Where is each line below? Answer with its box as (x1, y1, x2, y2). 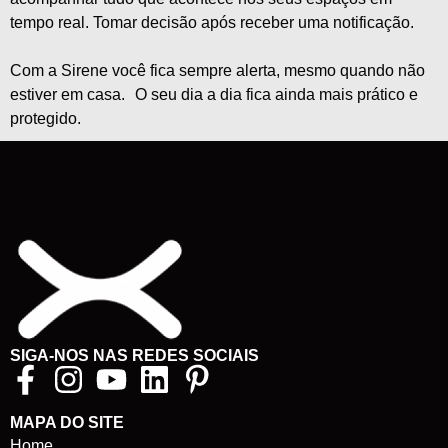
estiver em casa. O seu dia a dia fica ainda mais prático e (10, 86, 418, 104)
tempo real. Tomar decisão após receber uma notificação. (10, 14, 418, 32)
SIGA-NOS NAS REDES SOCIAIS (10, 346, 259, 364)
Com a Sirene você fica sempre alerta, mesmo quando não (10, 62, 425, 80)
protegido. (10, 110, 81, 128)
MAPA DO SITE (10, 413, 124, 431)
